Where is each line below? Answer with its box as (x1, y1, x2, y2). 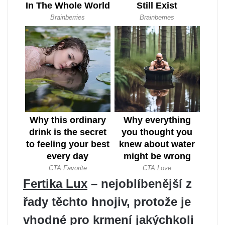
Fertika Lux (23, 177, 87, 191)
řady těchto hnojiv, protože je (23, 195, 191, 209)
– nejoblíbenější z (87, 177, 192, 191)
